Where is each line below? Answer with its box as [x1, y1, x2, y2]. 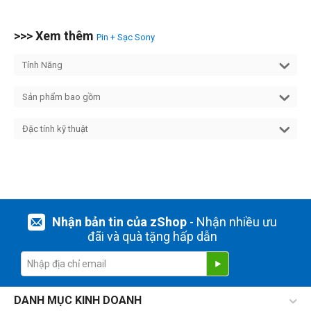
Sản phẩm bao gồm [22, 92, 101, 103]
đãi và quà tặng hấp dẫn [87, 229, 217, 244]
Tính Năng [22, 60, 62, 71]
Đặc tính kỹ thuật [22, 124, 88, 135]
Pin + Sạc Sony [96, 32, 155, 43]
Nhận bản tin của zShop [51, 215, 187, 229]
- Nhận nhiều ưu [186, 215, 277, 229]
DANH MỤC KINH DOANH [14, 294, 142, 307]
